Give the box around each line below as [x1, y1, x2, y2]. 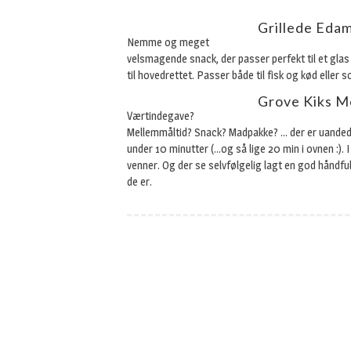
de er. [127, 175, 152, 188]
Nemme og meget [127, 35, 209, 49]
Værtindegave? [127, 109, 194, 122]
